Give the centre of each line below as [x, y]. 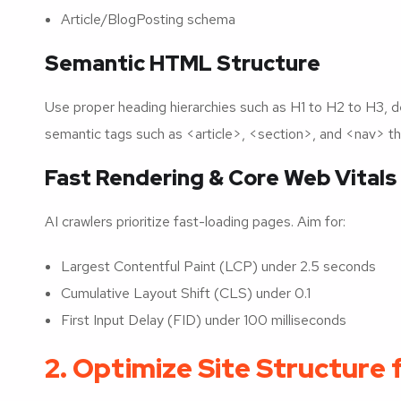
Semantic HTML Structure [183, 63]
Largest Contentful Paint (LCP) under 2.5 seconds [218, 266]
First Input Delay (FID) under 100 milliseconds [204, 320]
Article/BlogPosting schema [148, 19]
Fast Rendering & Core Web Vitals [221, 177]
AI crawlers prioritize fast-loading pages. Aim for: [195, 221]
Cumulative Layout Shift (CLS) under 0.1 [186, 293]
